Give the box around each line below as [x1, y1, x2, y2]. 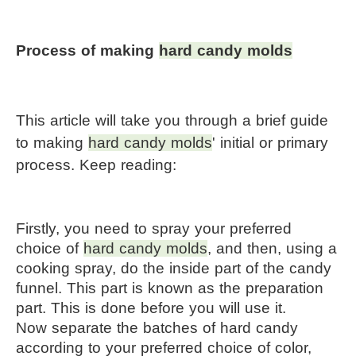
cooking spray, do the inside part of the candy [16, 259, 331, 277]
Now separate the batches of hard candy [16, 319, 298, 336]
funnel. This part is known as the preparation [16, 279, 323, 296]
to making [16, 133, 88, 151]
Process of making [16, 41, 159, 59]
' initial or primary [212, 133, 328, 151]
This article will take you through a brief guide [16, 111, 328, 129]
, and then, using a [207, 239, 337, 257]
